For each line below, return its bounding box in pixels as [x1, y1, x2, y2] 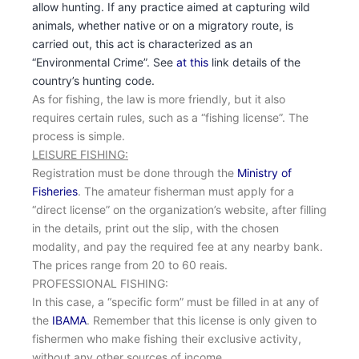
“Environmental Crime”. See [32, 55, 176, 69]
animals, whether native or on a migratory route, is [32, 18, 293, 32]
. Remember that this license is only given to [87, 313, 317, 327]
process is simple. [32, 129, 125, 143]
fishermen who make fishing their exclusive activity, [32, 332, 301, 345]
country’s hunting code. [32, 74, 155, 87]
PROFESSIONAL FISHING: [32, 276, 168, 290]
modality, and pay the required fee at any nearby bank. [32, 240, 323, 253]
